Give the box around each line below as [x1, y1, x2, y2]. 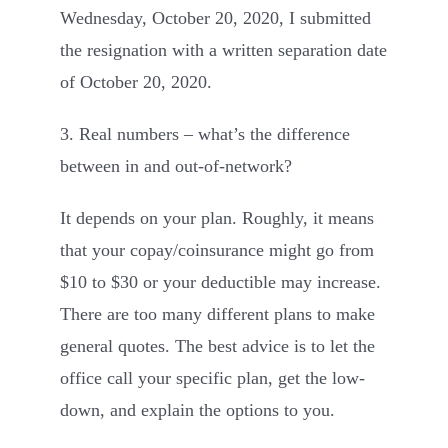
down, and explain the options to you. [60, 399, 335, 420]
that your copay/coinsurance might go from [60, 239, 374, 260]
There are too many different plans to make [60, 303, 375, 324]
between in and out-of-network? [60, 155, 292, 176]
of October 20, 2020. [60, 71, 212, 92]
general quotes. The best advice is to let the [60, 335, 375, 356]
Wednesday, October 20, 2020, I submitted [60, 7, 371, 28]
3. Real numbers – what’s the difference [60, 123, 350, 144]
